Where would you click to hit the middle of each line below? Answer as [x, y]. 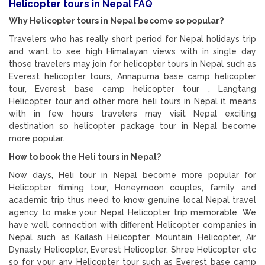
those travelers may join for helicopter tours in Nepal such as [132, 64]
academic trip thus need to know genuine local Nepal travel [132, 200]
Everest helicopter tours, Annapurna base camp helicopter [132, 76]
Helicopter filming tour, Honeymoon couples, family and [132, 187]
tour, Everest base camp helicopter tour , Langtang [132, 88]
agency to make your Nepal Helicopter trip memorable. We [132, 212]
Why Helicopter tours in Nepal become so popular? [116, 20]
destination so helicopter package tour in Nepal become [132, 126]
